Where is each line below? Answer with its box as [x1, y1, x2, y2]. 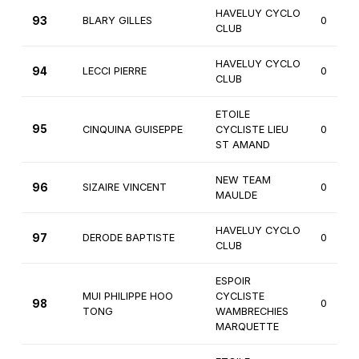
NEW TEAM [215, 174, 271, 187]
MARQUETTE [215, 321, 279, 333]
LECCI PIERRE [82, 65, 147, 78]
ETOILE [215, 108, 250, 121]
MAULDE [215, 189, 257, 202]
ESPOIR [215, 275, 251, 288]
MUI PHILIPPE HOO [82, 290, 173, 303]
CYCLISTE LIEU [215, 123, 288, 136]
